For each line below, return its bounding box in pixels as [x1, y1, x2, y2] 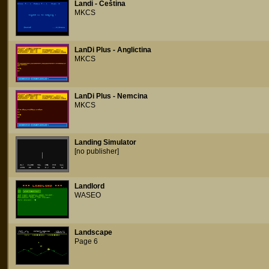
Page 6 [74, 237, 98, 246]
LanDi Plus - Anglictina [74, 46, 151, 54]
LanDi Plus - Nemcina [74, 92, 148, 100]
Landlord [74, 182, 104, 190]
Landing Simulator [74, 138, 136, 147]
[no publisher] [74, 147, 119, 156]
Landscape [74, 228, 112, 237]
